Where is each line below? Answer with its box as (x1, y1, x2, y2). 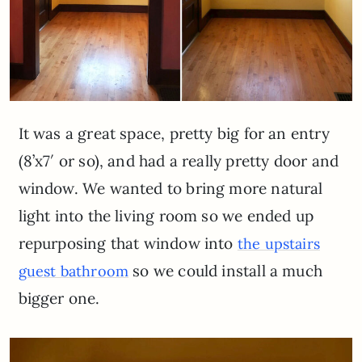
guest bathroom (18, 262, 129, 281)
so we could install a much (128, 261, 322, 281)
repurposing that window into (18, 234, 238, 254)
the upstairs (237, 234, 320, 254)
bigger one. (18, 288, 100, 309)
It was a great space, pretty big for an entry (18, 124, 330, 144)
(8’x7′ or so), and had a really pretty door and (18, 151, 339, 171)
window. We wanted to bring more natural (18, 179, 323, 199)
